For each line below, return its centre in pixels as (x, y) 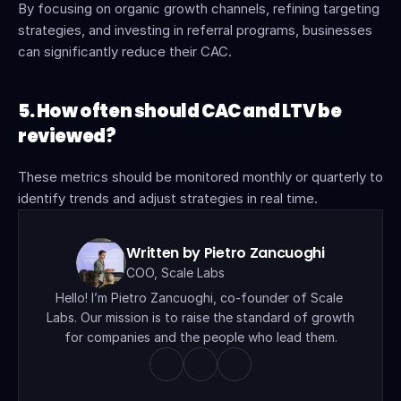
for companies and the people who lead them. (200, 337)
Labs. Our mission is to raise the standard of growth (200, 317)
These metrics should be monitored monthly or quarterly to (200, 177)
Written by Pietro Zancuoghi (226, 253)
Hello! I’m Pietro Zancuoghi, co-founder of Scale (199, 298)
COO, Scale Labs (176, 273)
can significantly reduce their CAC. (125, 51)
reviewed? (67, 136)
